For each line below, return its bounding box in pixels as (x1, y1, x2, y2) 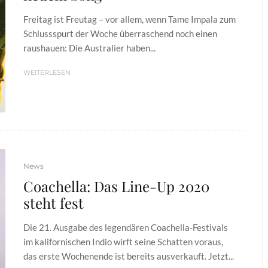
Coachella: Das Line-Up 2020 (23, 176, 209, 196)
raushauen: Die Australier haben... (23, 42, 156, 53)
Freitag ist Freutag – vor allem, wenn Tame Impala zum (23, 13, 236, 25)
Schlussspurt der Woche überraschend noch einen (23, 28, 217, 39)
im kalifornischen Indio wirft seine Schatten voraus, (23, 236, 223, 247)
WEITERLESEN (23, 68, 71, 77)
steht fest (23, 193, 84, 212)
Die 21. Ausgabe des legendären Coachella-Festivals (23, 221, 228, 233)
